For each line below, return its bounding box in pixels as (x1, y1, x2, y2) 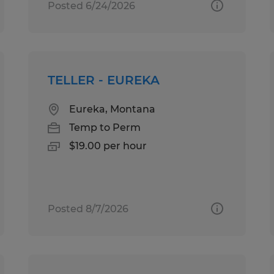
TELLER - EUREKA (48, 72, 160, 87)
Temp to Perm (69, 121, 141, 133)
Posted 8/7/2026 (48, 202, 129, 215)
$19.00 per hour (69, 139, 147, 152)
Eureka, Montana (69, 103, 156, 115)
